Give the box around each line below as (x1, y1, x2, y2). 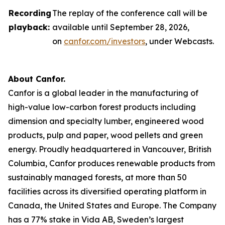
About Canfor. (8, 74, 65, 84)
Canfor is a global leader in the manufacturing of (8, 88, 198, 98)
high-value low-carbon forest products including (8, 102, 196, 112)
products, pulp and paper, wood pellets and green (8, 130, 203, 140)
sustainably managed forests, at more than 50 (8, 172, 187, 182)
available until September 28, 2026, (52, 22, 189, 32)
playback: (9, 22, 50, 32)
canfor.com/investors (64, 36, 145, 46)
